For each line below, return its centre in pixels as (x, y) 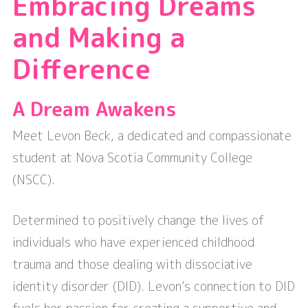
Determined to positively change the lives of (139, 221)
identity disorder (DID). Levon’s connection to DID (154, 287)
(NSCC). (34, 180)
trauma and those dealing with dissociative (132, 265)
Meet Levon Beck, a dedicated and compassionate (152, 136)
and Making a (99, 37)
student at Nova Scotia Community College (132, 158)
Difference (81, 68)
